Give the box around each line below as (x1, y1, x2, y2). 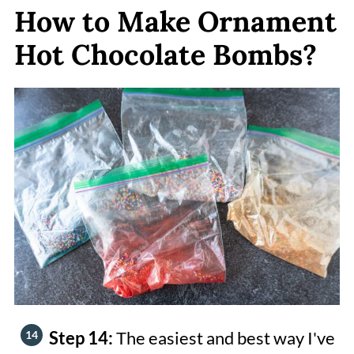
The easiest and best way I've (115, 326, 335, 348)
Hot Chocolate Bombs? (13, 36, 317, 73)
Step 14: (48, 326, 116, 348)
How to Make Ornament (13, 2, 337, 40)
